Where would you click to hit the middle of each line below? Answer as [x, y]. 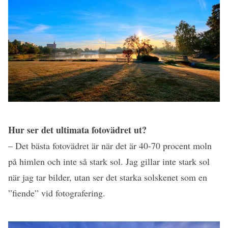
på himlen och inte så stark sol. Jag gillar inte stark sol [109, 161]
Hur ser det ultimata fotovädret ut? [77, 130]
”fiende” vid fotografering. [57, 193]
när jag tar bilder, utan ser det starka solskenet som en [108, 177]
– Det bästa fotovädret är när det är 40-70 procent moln [110, 145]
